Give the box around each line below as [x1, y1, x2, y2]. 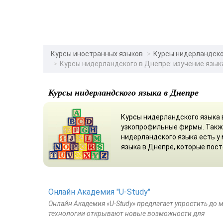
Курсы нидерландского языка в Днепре [48, 86, 199, 99]
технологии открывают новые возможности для [48, 209, 205, 218]
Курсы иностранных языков [51, 49, 143, 58]
